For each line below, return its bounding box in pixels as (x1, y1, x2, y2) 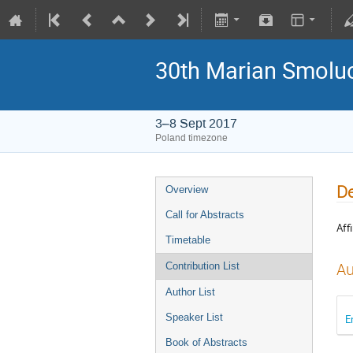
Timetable (165, 234, 210, 246)
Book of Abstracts (165, 336, 247, 348)
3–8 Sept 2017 (155, 115, 237, 132)
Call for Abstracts (165, 209, 244, 221)
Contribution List (165, 260, 240, 272)
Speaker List (165, 311, 223, 323)
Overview (165, 184, 208, 195)
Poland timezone (155, 132, 228, 144)
